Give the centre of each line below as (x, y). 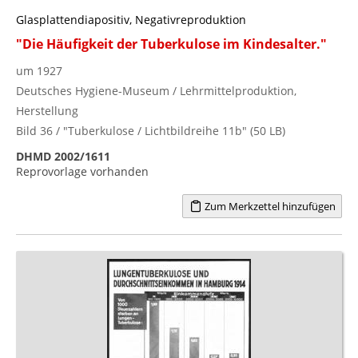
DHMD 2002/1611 (63, 156)
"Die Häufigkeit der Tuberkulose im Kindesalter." (171, 44)
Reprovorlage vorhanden (82, 171)
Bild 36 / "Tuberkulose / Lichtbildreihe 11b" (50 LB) (151, 130)
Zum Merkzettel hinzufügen (268, 206)
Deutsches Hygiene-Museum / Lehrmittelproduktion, (156, 90)
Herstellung (47, 110)
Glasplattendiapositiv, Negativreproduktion (131, 19)
